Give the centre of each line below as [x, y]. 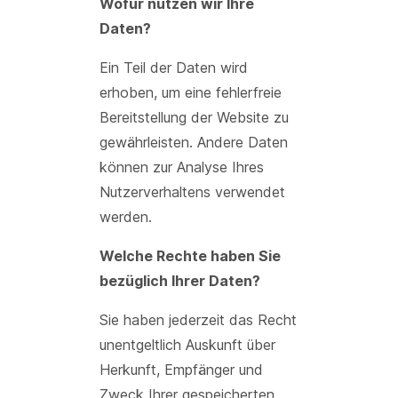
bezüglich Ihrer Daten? [180, 281]
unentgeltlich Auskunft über [187, 345]
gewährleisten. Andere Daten [194, 142]
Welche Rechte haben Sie [190, 256]
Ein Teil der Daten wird [174, 68]
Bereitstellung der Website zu [194, 117]
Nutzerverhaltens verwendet [192, 192]
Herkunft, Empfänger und [181, 370]
